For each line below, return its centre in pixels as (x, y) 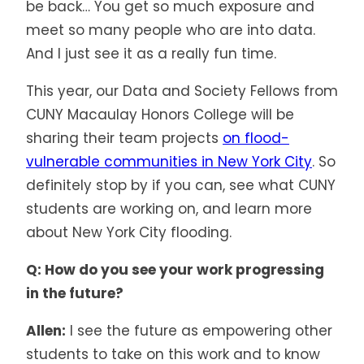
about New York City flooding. (129, 232)
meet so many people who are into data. (171, 30)
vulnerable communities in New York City (169, 161)
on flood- (256, 138)
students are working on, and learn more (169, 208)
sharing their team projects (124, 138)
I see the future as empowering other (199, 330)
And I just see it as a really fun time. (151, 53)
